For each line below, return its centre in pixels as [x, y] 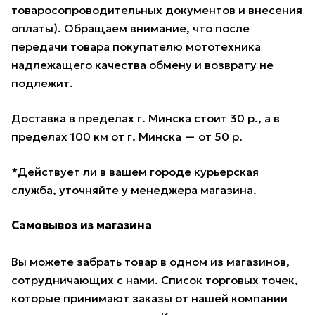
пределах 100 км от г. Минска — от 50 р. [127, 137]
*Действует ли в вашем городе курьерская [135, 172]
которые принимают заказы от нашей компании [149, 298]
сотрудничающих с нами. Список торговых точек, [155, 280]
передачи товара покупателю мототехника [136, 47]
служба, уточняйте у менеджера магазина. [134, 190]
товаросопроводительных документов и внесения [157, 10]
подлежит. [42, 83]
